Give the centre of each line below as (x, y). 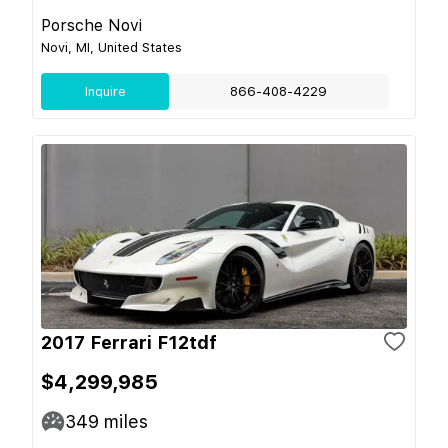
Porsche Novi (91, 25)
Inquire (105, 91)
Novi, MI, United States (111, 47)
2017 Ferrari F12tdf (129, 342)
